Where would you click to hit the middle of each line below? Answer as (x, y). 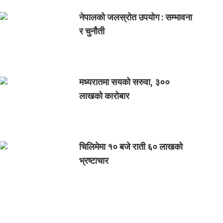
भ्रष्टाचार (94, 161)
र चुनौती (92, 31)
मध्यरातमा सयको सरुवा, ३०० (124, 82)
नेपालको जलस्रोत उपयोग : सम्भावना (135, 17)
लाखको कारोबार (104, 96)
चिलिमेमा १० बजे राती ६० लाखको (131, 147)
